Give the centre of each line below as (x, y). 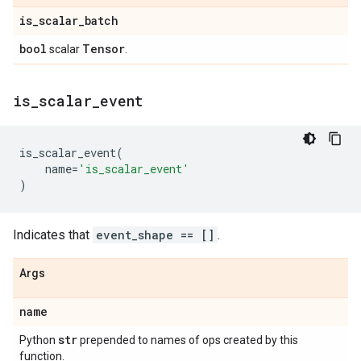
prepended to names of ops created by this (188, 340)
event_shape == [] (155, 235)
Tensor (104, 49)
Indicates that (53, 235)
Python (39, 340)
